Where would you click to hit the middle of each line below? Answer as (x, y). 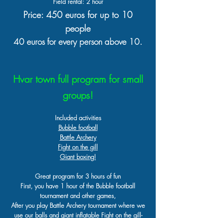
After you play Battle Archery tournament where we (78, 205)
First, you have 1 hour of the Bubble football (78, 186)
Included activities (78, 118)
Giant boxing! (78, 157)
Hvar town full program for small (78, 79)
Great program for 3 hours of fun (78, 176)
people (78, 28)
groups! (78, 95)
